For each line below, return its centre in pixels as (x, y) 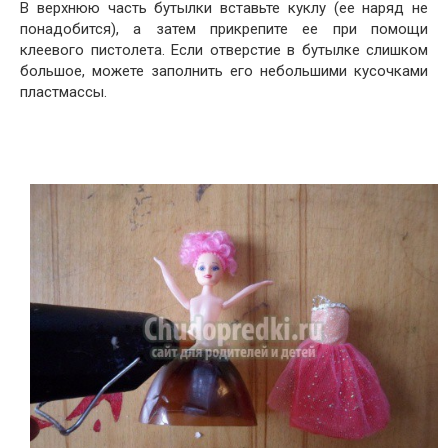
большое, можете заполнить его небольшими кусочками (224, 71)
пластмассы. (65, 92)
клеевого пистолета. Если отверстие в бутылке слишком (224, 50)
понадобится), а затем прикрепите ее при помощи (224, 29)
